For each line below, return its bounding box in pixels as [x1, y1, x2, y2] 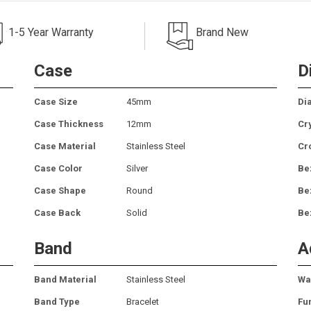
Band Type [34, 296, 80, 307]
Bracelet [126, 296, 159, 307]
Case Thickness [34, 118, 103, 129]
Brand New [196, 25, 249, 39]
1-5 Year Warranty [8, 25, 94, 39]
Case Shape [34, 185, 86, 196]
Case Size [34, 96, 78, 107]
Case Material [34, 140, 96, 151]
